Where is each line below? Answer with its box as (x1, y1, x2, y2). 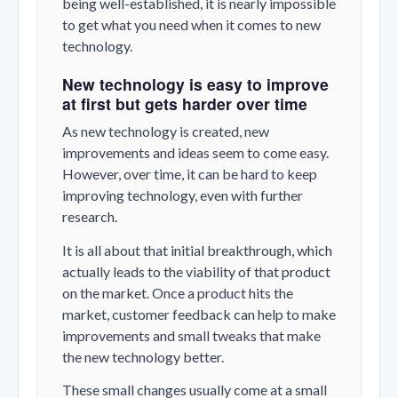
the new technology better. (62, 347, 224, 365)
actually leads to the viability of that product (62, 262, 330, 280)
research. (62, 208, 120, 226)
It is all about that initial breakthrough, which (62, 241, 332, 259)
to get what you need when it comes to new (62, 16, 321, 34)
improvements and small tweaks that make (62, 326, 321, 344)
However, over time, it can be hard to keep (62, 165, 317, 183)
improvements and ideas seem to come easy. (62, 144, 329, 162)
